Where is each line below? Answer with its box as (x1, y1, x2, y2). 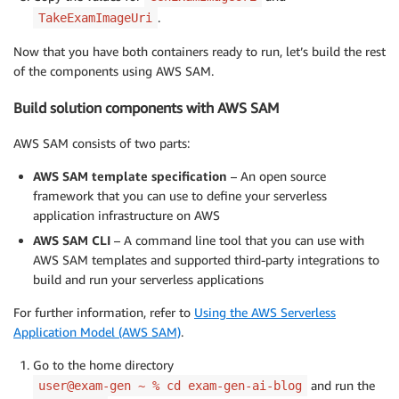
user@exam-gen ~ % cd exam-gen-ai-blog (38, 378, 302, 393)
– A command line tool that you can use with (110, 232, 364, 248)
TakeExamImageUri (38, 11, 152, 26)
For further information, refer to (13, 304, 194, 320)
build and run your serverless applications (33, 271, 264, 287)
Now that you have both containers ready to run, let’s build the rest (13, 44, 386, 60)
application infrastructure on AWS (33, 207, 220, 223)
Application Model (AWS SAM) (13, 323, 181, 339)
